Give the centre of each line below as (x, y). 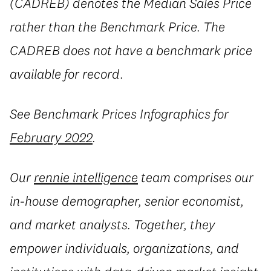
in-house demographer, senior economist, (127, 201)
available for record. (67, 74)
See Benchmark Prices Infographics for (119, 113)
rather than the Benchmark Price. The (117, 27)
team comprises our (196, 177)
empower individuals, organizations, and (124, 248)
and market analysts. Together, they (113, 224)
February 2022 (51, 137)
